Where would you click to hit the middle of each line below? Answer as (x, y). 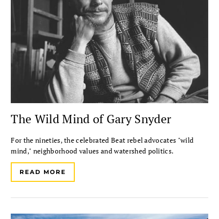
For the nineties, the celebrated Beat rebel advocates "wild (102, 140)
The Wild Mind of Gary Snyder (91, 119)
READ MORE (43, 172)
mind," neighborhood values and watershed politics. (92, 151)
